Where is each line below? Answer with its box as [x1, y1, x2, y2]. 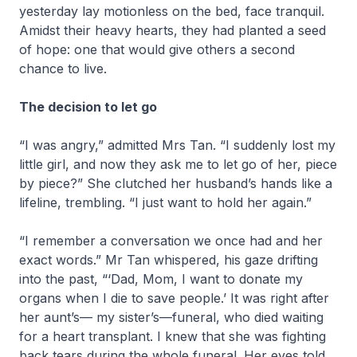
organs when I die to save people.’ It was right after [19, 290, 329, 306]
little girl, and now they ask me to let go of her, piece [19, 156, 337, 172]
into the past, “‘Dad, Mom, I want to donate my [19, 271, 303, 287]
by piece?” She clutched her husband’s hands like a [19, 175, 332, 191]
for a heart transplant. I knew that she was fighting [19, 328, 326, 344]
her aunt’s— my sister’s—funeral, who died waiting [19, 309, 324, 325]
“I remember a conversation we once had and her [19, 233, 323, 249]
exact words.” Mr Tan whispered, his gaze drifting [19, 252, 318, 268]
